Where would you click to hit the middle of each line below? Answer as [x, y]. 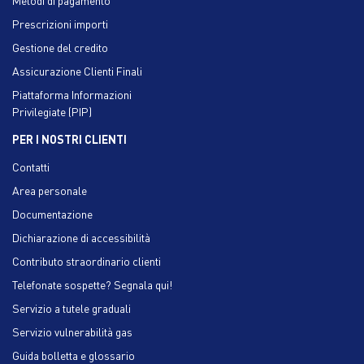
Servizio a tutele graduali [71, 308]
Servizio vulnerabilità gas [72, 331]
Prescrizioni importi [60, 23]
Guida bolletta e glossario [74, 355]
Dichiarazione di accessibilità [81, 237]
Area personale [50, 190]
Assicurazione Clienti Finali [77, 70]
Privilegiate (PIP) [52, 111]
